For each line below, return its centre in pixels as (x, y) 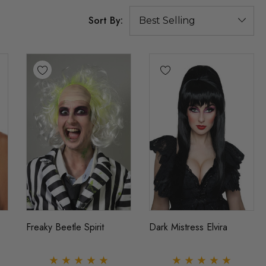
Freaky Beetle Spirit (65, 227)
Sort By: (106, 21)
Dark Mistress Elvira (189, 227)
